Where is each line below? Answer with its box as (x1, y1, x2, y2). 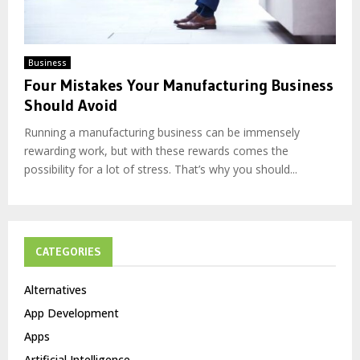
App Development (24, 305, 119, 321)
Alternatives (24, 281, 87, 297)
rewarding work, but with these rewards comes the (24, 142, 288, 158)
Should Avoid (24, 95, 117, 115)
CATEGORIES (35, 243, 101, 259)
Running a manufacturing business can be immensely (24, 124, 300, 140)
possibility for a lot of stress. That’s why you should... (24, 161, 297, 177)
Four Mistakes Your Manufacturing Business (24, 75, 333, 95)
